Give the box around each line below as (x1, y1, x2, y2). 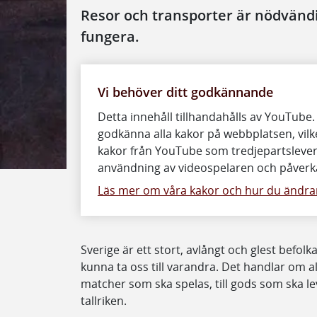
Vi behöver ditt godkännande (98, 82, 273, 100)
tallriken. (81, 292, 127, 309)
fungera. (81, 26, 139, 46)
